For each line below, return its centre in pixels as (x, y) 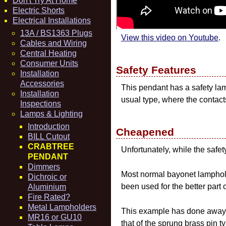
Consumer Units (49, 63)
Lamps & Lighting (51, 114)
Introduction (49, 126)
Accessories (42, 83)
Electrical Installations (52, 20)
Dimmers (44, 167)
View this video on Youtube (170, 38)
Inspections (41, 104)
